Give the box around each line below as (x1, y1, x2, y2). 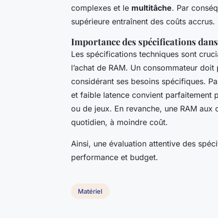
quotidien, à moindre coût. (71, 117, 168, 127)
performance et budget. (71, 152, 158, 163)
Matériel (78, 187, 103, 195)
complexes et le (71, 3, 131, 13)
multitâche (131, 3, 172, 13)
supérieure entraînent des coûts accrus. (71, 17, 215, 27)
